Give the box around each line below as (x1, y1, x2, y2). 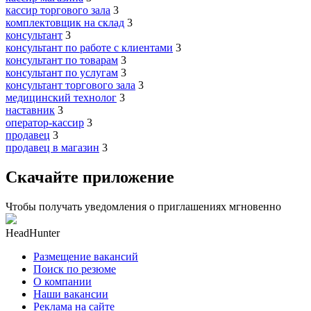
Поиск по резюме (33, 263, 116, 276)
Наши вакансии (33, 288, 108, 301)
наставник (6, 104, 55, 117)
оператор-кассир (6, 117, 84, 129)
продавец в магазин (6, 142, 99, 154)
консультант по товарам (6, 54, 118, 67)
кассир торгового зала (6, 4, 110, 17)
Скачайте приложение (6, 168, 174, 187)
